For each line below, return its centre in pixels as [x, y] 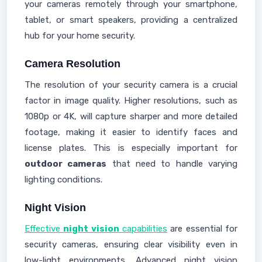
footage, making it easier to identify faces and [131, 132]
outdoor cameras [66, 164]
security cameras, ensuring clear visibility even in [131, 244]
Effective [44, 229]
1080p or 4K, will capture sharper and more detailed [131, 116]
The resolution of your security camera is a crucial [131, 85]
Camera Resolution [73, 64]
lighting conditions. [63, 180]
